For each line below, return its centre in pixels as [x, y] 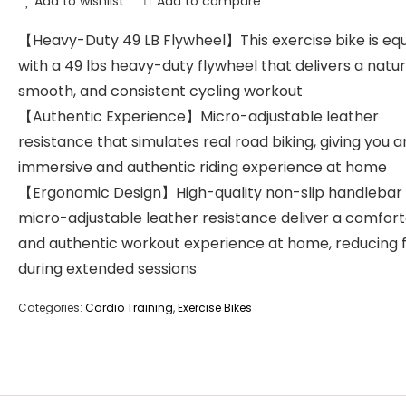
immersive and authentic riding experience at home [203, 167]
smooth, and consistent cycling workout [160, 91]
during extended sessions [107, 269]
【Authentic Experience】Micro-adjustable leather [198, 116]
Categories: [52, 308]
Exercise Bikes [215, 308]
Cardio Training [129, 308]
